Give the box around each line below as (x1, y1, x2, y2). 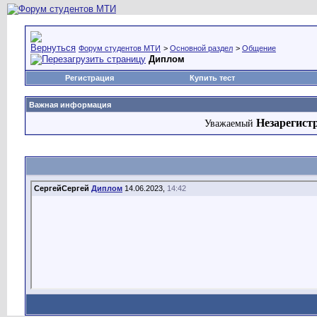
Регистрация (65, 74, 114, 82)
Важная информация (29, 100, 111, 109)
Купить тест (190, 74, 235, 82)
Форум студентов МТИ (79, 44, 161, 52)
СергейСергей (34, 183, 89, 192)
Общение (242, 44, 276, 52)
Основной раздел (170, 44, 233, 52)
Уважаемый (204, 118, 256, 129)
